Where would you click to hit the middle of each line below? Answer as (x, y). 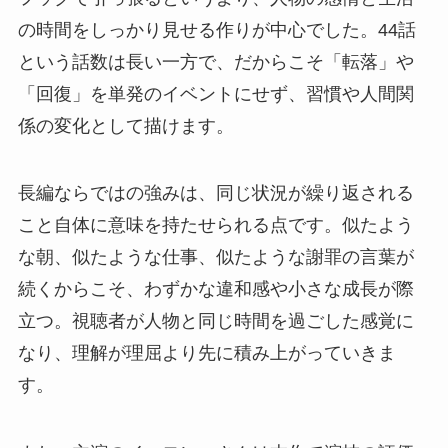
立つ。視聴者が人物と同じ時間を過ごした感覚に (215, 321)
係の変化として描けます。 (125, 125)
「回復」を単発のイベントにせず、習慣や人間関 (215, 93)
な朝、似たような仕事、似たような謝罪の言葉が (215, 257)
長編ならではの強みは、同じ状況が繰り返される (215, 193)
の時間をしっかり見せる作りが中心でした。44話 (216, 29)
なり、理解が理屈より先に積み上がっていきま (206, 353)
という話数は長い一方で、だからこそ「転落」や (215, 61)
